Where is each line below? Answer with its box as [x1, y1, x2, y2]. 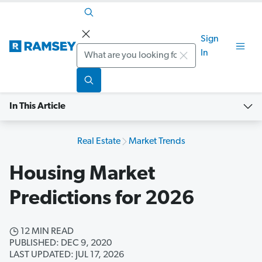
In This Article [9, 102, 65, 112]
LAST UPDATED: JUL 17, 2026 [9, 250, 124, 260]
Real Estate [77, 137, 120, 147]
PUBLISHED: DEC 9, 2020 [9, 239, 112, 249]
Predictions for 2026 [9, 189, 194, 210]
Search [76, 45, 108, 56]
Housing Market [9, 164, 155, 185]
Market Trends [128, 137, 185, 147]
